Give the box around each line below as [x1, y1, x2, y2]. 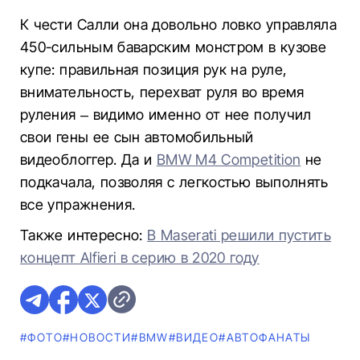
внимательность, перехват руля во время [20, 84, 305, 100]
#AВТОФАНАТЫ [219, 330, 311, 344]
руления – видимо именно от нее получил [20, 106, 312, 123]
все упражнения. [20, 196, 136, 213]
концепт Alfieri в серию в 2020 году [20, 249, 260, 266]
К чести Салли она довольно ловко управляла [20, 16, 337, 33]
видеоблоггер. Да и [20, 151, 157, 168]
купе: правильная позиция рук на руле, [20, 61, 288, 78]
